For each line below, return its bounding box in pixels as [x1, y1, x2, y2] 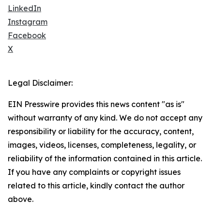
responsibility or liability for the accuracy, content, [8, 126, 194, 136]
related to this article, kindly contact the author [8, 181, 185, 190]
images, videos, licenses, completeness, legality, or [8, 140, 196, 150]
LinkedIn [8, 3, 41, 13]
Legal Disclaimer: [8, 78, 73, 88]
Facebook [8, 31, 46, 40]
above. [8, 194, 33, 204]
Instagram [8, 17, 47, 27]
